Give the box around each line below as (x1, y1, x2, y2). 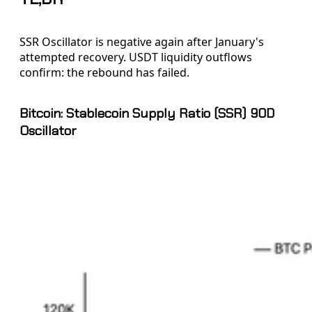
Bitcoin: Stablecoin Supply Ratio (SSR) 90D (19, 104, 274, 122)
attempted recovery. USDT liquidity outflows (19, 49, 252, 65)
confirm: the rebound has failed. (19, 64, 189, 80)
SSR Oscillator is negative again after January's (19, 33, 264, 49)
